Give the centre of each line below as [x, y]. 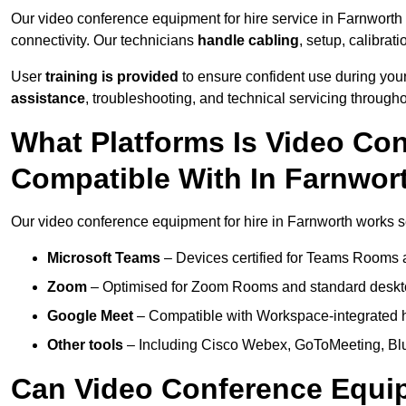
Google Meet [90, 316]
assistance [48, 99]
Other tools [85, 345]
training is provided [112, 77]
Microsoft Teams [104, 258]
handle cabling [248, 41]
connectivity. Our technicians [104, 41]
